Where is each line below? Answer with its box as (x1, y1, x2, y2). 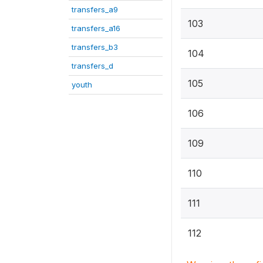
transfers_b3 (72, 42, 118, 52)
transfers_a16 (72, 23, 120, 33)
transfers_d (72, 61, 113, 70)
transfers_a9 (72, 5, 118, 14)
